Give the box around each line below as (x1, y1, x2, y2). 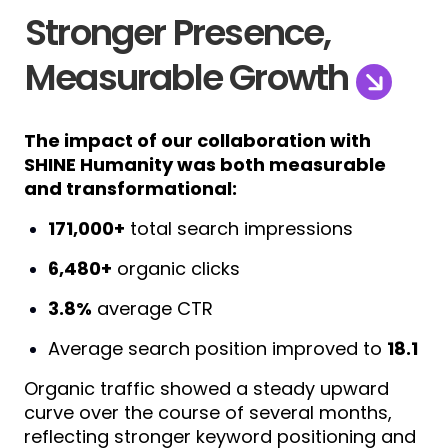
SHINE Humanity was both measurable (24, 152, 386, 178)
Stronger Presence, (25, 7, 331, 59)
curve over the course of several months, (24, 400, 392, 426)
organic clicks (112, 256, 240, 282)
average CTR (92, 296, 213, 322)
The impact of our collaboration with (24, 128, 371, 154)
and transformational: (24, 176, 237, 202)
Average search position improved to (48, 336, 387, 362)
